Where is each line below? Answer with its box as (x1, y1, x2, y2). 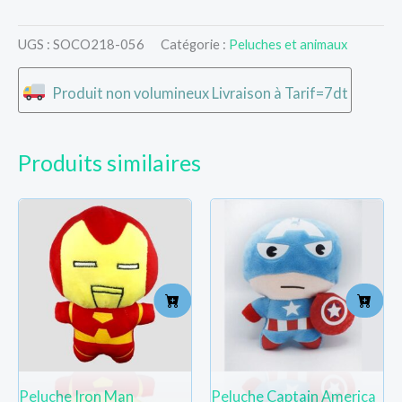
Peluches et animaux (229, 36, 347, 52)
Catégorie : (161, 36, 229, 52)
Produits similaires (18, 149, 201, 176)
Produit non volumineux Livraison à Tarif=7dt (52, 83, 349, 101)
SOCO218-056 (53, 36, 144, 52)
